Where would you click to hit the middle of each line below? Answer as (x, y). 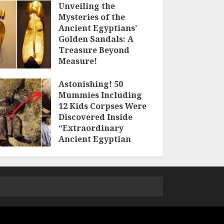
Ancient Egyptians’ (97, 28)
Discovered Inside (95, 117)
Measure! (77, 61)
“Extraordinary (91, 128)
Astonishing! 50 (90, 84)
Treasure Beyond (94, 50)
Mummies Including (100, 95)
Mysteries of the (91, 17)
